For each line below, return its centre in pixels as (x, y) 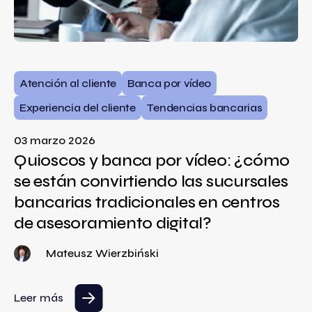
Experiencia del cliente (78, 108)
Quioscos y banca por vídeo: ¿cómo (152, 161)
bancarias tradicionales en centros (147, 203)
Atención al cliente (68, 84)
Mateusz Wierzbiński (102, 253)
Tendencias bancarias (204, 108)
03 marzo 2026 (55, 141)
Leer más (39, 298)
